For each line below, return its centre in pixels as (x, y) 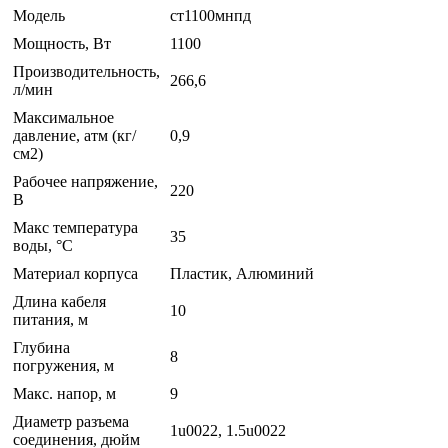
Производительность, (86, 72)
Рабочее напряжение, (85, 182)
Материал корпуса (75, 274)
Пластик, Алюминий (242, 274)
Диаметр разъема (71, 422)
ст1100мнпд (210, 16)
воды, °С (43, 246)
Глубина (41, 348)
